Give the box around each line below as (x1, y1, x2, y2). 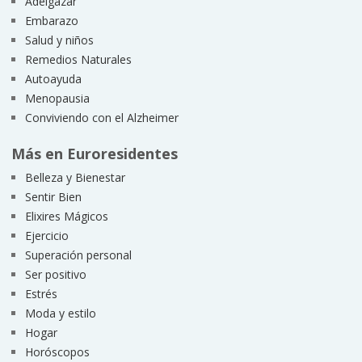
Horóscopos (24, 343, 90, 360)
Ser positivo (24, 266, 86, 282)
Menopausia (24, 90, 90, 106)
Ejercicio (24, 227, 69, 243)
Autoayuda (24, 70, 82, 86)
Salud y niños (24, 32, 94, 48)
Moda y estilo (24, 305, 96, 321)
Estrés (24, 285, 57, 301)
